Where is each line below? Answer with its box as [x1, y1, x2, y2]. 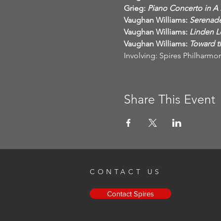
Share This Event [123, 92, 215, 107]
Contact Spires [107, 189, 154, 198]
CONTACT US [90, 167, 162, 176]
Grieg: [123, 3, 146, 13]
